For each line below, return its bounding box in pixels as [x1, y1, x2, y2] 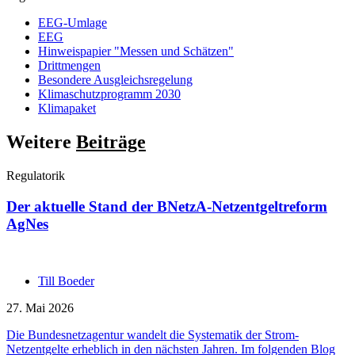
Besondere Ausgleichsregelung [38, 73, 193, 86]
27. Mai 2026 [6, 301, 74, 315]
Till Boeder [38, 274, 94, 288]
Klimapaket [38, 101, 96, 115]
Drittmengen [38, 59, 101, 72]
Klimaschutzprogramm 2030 [38, 87, 181, 101]
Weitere [6, 131, 76, 152]
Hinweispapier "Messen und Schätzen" [38, 44, 234, 58]
